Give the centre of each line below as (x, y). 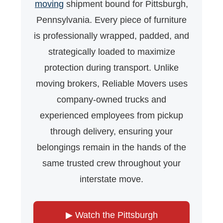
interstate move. (111, 179)
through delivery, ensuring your (111, 132)
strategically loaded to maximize (111, 52)
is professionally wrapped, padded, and (111, 36)
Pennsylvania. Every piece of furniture (111, 20)
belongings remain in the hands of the (111, 148)
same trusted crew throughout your (111, 164)
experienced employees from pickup (111, 116)
